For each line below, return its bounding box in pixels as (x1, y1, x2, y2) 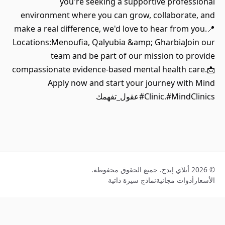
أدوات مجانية (156, 175, 194, 185)
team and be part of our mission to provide (51, 50, 215, 61)
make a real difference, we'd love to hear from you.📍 (14, 23, 215, 34)
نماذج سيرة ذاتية (108, 175, 156, 185)
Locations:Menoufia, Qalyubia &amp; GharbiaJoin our (13, 37, 215, 48)
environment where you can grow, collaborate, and (21, 10, 215, 21)
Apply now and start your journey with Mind (48, 77, 215, 88)
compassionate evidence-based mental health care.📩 (12, 64, 215, 75)
